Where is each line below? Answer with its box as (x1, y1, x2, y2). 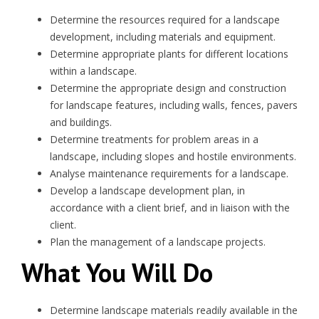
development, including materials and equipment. (50, 30, 276, 43)
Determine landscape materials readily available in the (50, 303, 298, 317)
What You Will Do (21, 256, 213, 289)
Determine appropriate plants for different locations (50, 47, 288, 61)
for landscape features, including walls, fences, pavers (50, 98, 298, 112)
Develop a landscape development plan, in (50, 184, 245, 197)
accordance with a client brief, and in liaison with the (50, 201, 290, 214)
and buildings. (50, 115, 112, 129)
